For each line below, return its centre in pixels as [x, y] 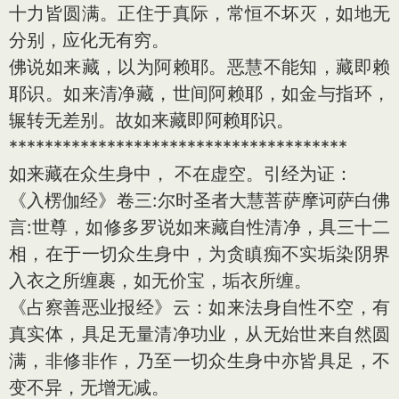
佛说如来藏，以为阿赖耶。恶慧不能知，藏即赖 [199, 66]
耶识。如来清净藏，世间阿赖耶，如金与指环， [199, 93]
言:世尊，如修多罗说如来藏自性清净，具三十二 [199, 227]
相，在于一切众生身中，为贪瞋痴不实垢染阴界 [199, 253]
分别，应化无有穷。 [89, 40]
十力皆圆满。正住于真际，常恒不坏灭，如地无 [199, 13]
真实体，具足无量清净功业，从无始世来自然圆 [199, 334]
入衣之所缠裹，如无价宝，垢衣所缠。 [160, 280]
